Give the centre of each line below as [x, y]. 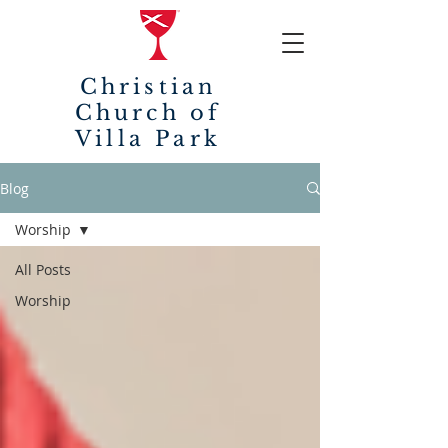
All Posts [43, 269]
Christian [148, 87]
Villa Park [148, 139]
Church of [148, 113]
